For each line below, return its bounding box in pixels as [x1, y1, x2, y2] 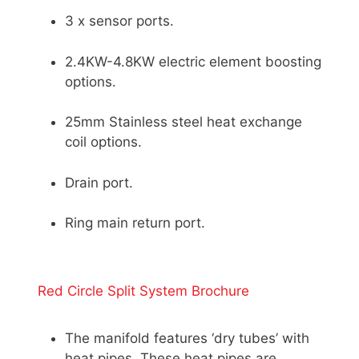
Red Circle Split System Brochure [38, 282, 249, 299]
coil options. [65, 134, 142, 151]
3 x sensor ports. [65, 13, 174, 30]
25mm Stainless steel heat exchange [65, 114, 302, 131]
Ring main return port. [65, 215, 205, 232]
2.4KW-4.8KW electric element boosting [65, 53, 321, 70]
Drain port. [65, 174, 133, 191]
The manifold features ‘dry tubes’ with [65, 329, 309, 346]
